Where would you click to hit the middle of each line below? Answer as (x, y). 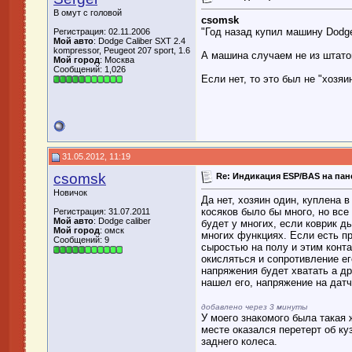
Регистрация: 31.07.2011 (102, 211)
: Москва (117, 60)
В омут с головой (88, 13)
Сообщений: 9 (81, 240)
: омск (112, 230)
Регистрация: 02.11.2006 (102, 31)
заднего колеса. (239, 342)
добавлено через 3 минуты (254, 307)
